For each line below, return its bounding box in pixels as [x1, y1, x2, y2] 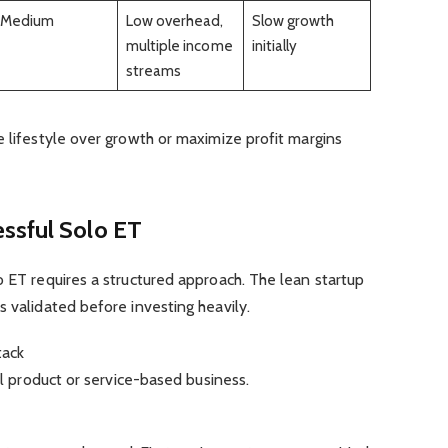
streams [125, 60, 182, 80]
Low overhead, [125, 10, 224, 30]
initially [251, 35, 298, 55]
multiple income [125, 35, 233, 55]
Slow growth [251, 10, 335, 30]
